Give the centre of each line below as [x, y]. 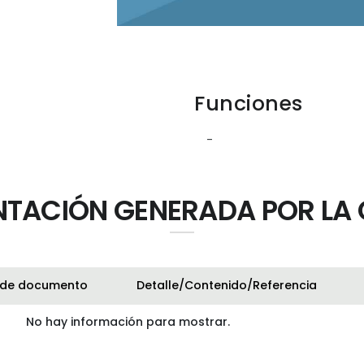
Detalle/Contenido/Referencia [227, 286]
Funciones [249, 104]
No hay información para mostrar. [128, 322]
